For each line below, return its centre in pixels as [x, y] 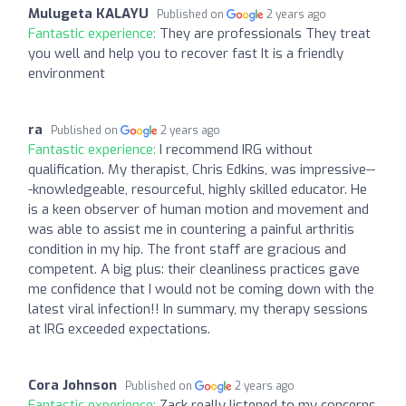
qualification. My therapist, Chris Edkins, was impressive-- [202, 169]
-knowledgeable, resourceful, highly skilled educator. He [198, 189]
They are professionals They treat [265, 33]
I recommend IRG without [236, 149]
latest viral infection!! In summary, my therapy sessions [198, 309]
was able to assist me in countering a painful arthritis [191, 229]
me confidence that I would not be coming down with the [201, 289]
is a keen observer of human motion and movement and [198, 209]
